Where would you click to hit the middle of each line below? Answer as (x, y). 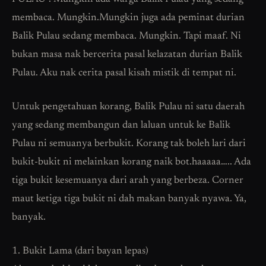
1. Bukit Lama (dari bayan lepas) (80, 251)
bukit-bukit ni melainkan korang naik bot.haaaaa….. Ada (132, 162)
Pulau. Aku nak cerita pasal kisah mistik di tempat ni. (124, 73)
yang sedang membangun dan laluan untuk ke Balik (121, 125)
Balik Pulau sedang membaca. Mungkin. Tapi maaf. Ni (126, 36)
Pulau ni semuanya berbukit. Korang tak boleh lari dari (129, 144)
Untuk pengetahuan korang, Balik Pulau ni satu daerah (128, 107)
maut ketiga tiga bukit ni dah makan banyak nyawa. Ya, (129, 199)
